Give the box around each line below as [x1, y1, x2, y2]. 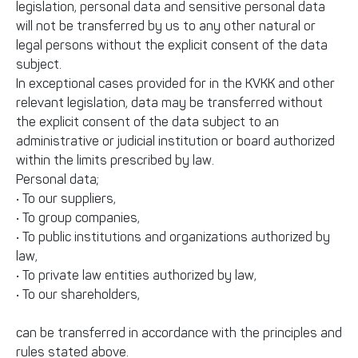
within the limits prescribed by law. [16, 153, 214, 168]
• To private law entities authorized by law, [16, 268, 257, 283]
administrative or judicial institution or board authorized [16, 133, 335, 149]
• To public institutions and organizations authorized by [16, 229, 330, 245]
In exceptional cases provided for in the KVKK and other [16, 76, 335, 91]
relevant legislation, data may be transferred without [16, 95, 323, 110]
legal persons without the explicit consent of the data [16, 38, 328, 53]
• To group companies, [16, 210, 140, 225]
